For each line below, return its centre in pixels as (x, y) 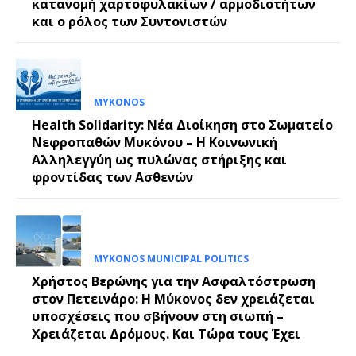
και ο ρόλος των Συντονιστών (130, 22)
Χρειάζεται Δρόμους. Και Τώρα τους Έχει (166, 333)
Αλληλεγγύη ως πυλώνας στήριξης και (159, 160)
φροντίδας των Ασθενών (112, 178)
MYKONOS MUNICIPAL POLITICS (171, 258)
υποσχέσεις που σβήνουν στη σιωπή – (158, 316)
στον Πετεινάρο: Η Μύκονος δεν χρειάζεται (173, 298)
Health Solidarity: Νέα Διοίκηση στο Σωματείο (182, 125)
